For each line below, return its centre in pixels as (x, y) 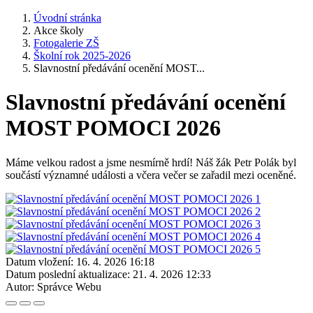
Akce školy (59, 30)
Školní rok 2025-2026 (82, 56)
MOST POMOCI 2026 (113, 128)
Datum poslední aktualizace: (68, 274)
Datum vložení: (39, 261)
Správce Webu (69, 286)
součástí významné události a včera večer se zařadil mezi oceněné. (151, 175)
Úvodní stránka (67, 18)
